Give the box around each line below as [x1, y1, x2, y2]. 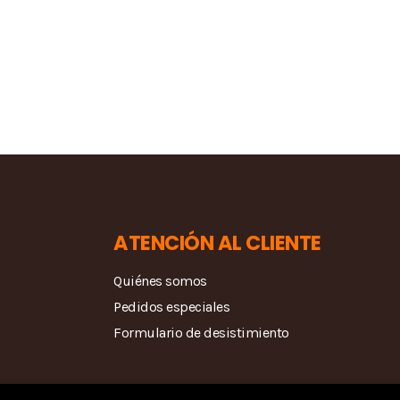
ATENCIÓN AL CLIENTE [113, 228, 321, 257]
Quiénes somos [113, 271, 207, 289]
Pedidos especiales [113, 297, 229, 315]
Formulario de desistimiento [113, 323, 289, 341]
